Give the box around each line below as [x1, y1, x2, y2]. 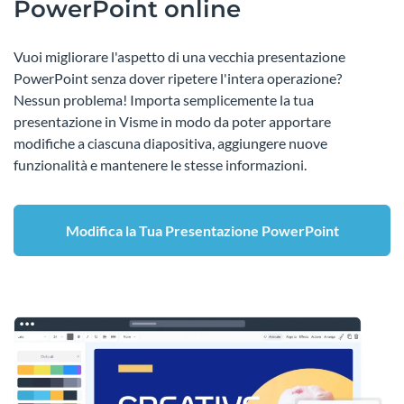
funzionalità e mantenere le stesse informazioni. [14, 155, 307, 173]
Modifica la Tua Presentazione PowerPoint [65, 221, 339, 239]
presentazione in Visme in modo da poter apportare [14, 112, 331, 130]
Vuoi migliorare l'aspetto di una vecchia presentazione [14, 47, 345, 65]
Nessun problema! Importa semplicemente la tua [14, 90, 314, 108]
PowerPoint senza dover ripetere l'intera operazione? [14, 69, 342, 87]
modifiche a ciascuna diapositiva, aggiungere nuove [14, 133, 327, 151]
